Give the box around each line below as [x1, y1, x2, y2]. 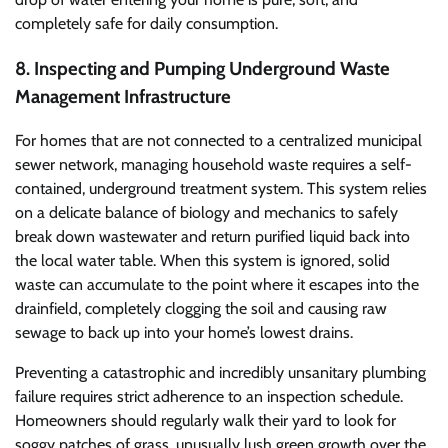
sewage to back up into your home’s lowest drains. [15, 323, 353, 343]
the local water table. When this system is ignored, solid [15, 251, 390, 271]
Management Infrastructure [15, 84, 231, 108]
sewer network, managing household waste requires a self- [15, 155, 412, 175]
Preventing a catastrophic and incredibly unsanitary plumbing [15, 363, 426, 383]
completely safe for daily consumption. [15, 13, 278, 33]
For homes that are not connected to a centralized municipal [15, 131, 422, 151]
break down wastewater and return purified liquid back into [15, 227, 410, 247]
